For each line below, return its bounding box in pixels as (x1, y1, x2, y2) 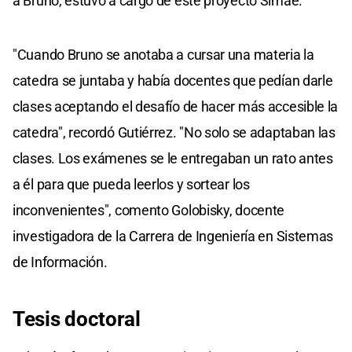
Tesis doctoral (13, 307, 141, 332)
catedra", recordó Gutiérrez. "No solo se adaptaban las (13, 124, 335, 141)
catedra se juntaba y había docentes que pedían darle (13, 72, 333, 90)
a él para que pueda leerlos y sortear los (13, 176, 250, 193)
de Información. (13, 254, 108, 271)
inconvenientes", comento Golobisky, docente (13, 202, 285, 219)
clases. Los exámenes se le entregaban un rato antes (13, 150, 333, 167)
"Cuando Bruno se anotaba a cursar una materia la (13, 46, 314, 64)
